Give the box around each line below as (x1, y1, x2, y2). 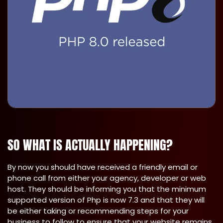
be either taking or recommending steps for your (7, 206, 189, 216)
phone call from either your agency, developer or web (7, 173, 206, 183)
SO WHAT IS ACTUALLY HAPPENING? (7, 135, 173, 155)
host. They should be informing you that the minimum (7, 184, 206, 194)
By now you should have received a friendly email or (7, 162, 198, 172)
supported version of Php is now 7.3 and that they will (7, 195, 205, 205)
